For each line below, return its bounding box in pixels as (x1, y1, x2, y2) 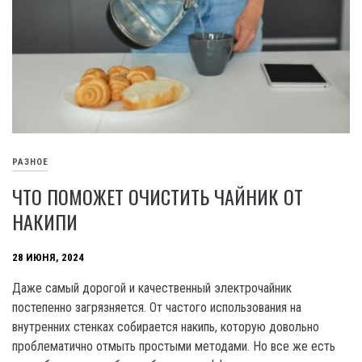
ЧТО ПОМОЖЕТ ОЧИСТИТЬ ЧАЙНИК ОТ (12, 181, 303, 211)
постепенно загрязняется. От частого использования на (12, 299, 301, 315)
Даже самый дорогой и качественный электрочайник (12, 280, 292, 296)
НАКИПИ (12, 206, 78, 236)
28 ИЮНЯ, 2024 (12, 251, 84, 264)
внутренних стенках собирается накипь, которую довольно (12, 318, 319, 335)
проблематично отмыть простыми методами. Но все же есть (12, 338, 335, 354)
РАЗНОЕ (12, 157, 48, 168)
